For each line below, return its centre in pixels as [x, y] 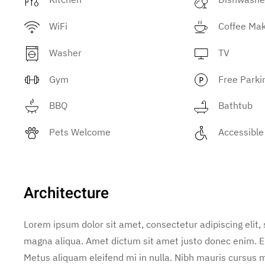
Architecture [66, 194]
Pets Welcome [80, 132]
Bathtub [236, 106]
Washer [65, 52]
